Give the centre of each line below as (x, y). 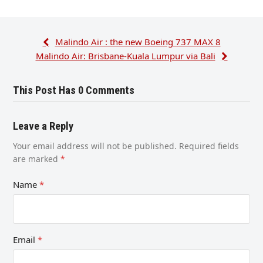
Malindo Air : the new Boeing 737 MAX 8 (138, 42)
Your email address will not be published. (95, 146)
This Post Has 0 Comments (74, 91)
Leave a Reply (43, 127)
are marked (37, 159)
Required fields (209, 146)
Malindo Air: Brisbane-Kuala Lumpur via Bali (125, 56)
